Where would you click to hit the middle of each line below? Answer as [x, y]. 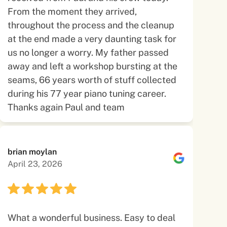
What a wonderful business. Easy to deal [91, 218]
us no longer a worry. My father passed [88, 52]
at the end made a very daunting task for [92, 39]
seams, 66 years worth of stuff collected [92, 80]
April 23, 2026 [35, 164]
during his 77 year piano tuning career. [87, 93]
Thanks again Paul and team [66, 107]
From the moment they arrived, [72, 11]
